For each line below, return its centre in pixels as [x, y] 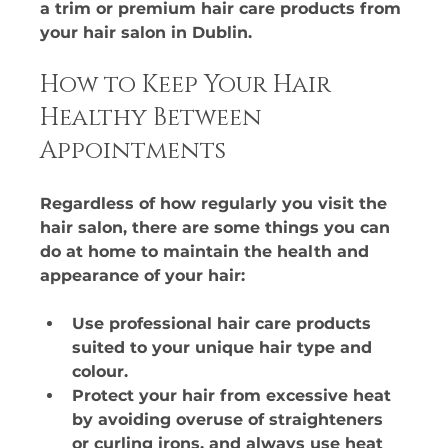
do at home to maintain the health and [207, 251]
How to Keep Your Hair [189, 84]
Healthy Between [154, 117]
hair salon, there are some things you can [218, 227]
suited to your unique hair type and [225, 347]
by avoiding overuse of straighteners [230, 419]
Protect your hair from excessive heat [234, 395]
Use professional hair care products [224, 323]
